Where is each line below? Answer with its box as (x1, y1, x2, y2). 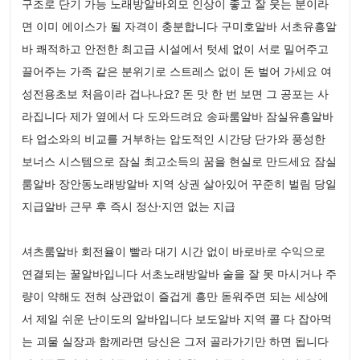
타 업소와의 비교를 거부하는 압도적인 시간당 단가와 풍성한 (22, 131, 325, 146)
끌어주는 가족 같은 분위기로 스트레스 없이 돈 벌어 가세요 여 (22, 63, 332, 79)
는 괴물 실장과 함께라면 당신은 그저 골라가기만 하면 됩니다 (22, 333, 329, 349)
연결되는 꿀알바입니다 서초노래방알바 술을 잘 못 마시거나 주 (22, 266, 337, 281)
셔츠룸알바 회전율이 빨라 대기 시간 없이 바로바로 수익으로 (22, 243, 325, 259)
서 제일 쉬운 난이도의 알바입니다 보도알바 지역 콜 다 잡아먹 (22, 311, 332, 326)
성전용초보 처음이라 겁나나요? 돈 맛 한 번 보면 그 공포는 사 (22, 86, 329, 101)
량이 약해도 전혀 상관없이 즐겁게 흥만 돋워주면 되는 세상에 (22, 288, 329, 304)
